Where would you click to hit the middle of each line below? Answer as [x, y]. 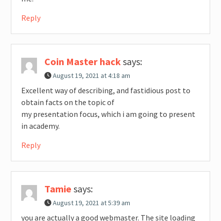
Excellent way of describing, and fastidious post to [106, 90]
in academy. [40, 126]
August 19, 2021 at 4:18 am [91, 75]
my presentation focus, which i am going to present [108, 114]
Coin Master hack [82, 61]
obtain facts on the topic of [68, 102]
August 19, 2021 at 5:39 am [91, 203]
